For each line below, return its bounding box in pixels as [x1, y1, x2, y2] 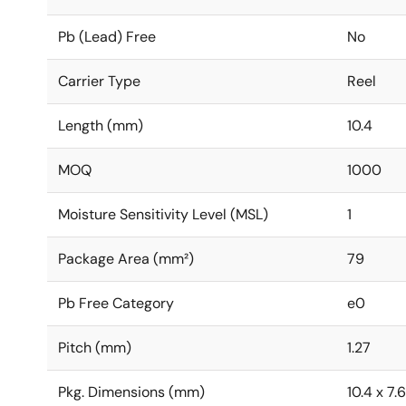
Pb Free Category [58, 294, 174, 313]
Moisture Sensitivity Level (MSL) [58, 205, 268, 224]
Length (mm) [58, 116, 143, 135]
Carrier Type [58, 72, 140, 91]
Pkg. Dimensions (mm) [58, 382, 205, 401]
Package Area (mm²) [58, 249, 194, 268]
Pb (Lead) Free [58, 27, 156, 46]
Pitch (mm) [58, 338, 131, 357]
